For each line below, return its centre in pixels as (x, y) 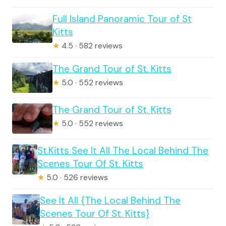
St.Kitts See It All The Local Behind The (123, 150)
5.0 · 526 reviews (76, 177)
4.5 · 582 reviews (91, 46)
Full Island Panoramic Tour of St (122, 19)
